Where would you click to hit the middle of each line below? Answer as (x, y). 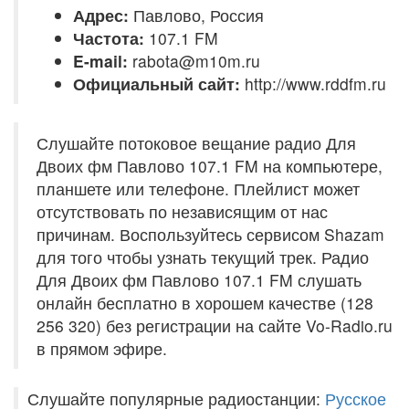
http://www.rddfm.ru (315, 84)
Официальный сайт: (159, 84)
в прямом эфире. (102, 348)
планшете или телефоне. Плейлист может (198, 189)
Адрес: (101, 15)
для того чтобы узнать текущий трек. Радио (203, 257)
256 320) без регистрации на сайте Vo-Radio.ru (215, 325)
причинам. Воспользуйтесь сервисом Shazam (210, 234)
